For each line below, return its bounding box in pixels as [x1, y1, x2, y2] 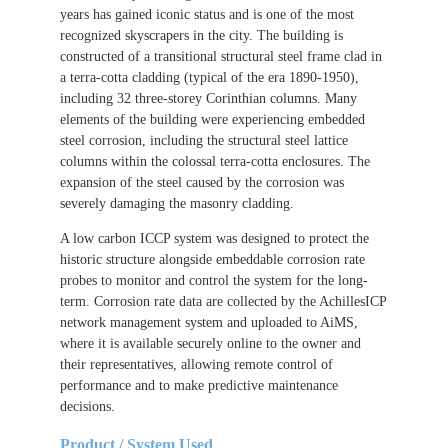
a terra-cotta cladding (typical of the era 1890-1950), [60, 70, 359, 85]
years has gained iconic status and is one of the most [60, 7, 354, 22]
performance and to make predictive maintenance [60, 378, 338, 393]
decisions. [60, 399, 115, 414]
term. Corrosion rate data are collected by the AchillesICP [60, 294, 386, 309]
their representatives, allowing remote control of [60, 357, 333, 372]
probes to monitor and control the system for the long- [60, 273, 368, 288]
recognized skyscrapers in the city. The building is [60, 28, 343, 43]
